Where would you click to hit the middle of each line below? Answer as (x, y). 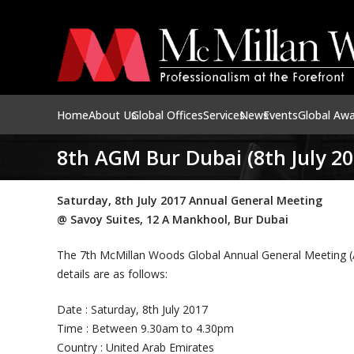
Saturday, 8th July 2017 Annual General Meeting (190, 200)
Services (224, 115)
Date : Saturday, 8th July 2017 (132, 309)
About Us (113, 115)
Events (281, 115)
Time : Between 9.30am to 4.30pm (145, 328)
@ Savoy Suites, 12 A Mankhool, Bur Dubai (173, 219)
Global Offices (167, 115)
